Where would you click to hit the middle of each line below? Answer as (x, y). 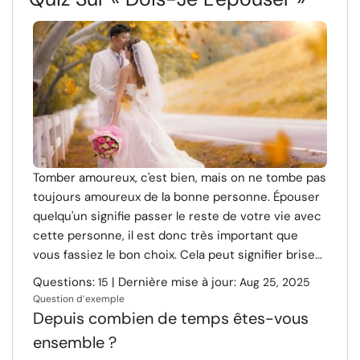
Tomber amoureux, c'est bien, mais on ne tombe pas (180, 178)
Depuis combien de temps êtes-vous (171, 318)
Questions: (65, 282)
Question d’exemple (79, 299)
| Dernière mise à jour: (174, 282)
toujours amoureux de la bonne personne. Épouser (176, 197)
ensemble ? (75, 342)
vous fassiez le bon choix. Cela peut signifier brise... (178, 255)
